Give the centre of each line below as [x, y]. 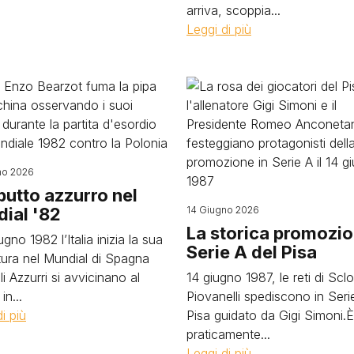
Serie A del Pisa [252, 252]
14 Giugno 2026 [223, 210]
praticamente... [228, 335]
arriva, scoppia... [233, 11]
